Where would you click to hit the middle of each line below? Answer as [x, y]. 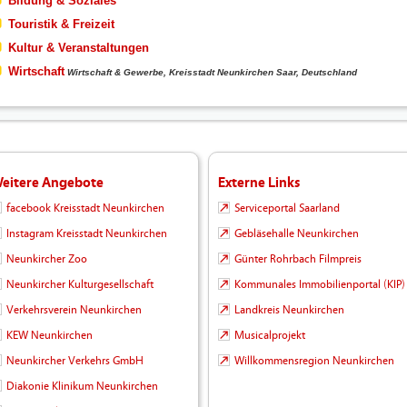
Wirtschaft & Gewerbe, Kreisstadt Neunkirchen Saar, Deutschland [212, 73]
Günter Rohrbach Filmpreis [298, 259]
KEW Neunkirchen [50, 336]
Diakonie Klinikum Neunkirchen [83, 387]
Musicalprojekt [270, 336]
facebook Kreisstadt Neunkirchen [86, 208]
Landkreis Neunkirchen [289, 310]
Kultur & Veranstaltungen [78, 48]
